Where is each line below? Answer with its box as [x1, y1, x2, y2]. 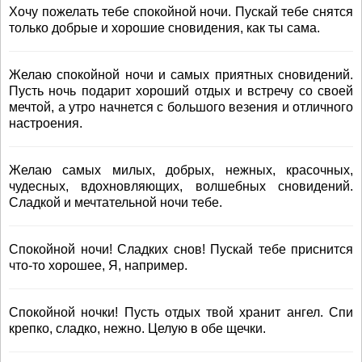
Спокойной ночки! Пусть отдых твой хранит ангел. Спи [9, 305, 353, 319]
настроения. [9, 116, 82, 130]
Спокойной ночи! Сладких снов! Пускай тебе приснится [9, 242, 353, 256]
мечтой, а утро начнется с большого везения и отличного [9, 100, 353, 114]
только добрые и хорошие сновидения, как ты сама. [9, 21, 320, 35]
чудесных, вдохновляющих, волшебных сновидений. [9, 179, 353, 193]
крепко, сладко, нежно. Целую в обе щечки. [9, 322, 266, 335]
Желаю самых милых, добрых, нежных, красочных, [9, 163, 353, 177]
